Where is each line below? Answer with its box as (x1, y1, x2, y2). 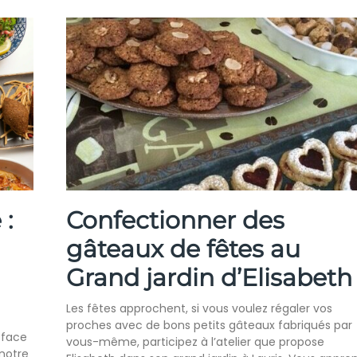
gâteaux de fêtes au (65, 234, 300, 265)
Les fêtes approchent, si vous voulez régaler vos (65, 300, 332, 317)
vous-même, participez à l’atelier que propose (65, 334, 324, 351)
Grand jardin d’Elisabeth (65, 263, 352, 293)
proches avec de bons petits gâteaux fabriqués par (65, 317, 352, 334)
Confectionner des (65, 206, 284, 236)
